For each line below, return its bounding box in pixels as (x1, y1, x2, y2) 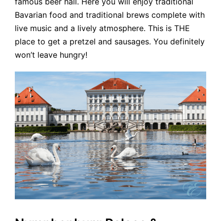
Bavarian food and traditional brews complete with (15, 10, 205, 20)
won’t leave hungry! (15, 50, 87, 60)
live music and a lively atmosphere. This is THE (15, 23, 190, 34)
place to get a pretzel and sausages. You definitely (15, 37, 205, 47)
